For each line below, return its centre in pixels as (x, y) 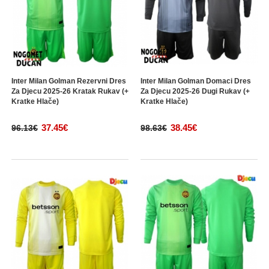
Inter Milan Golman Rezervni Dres (69, 81)
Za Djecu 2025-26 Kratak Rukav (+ (70, 91)
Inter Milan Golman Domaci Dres (196, 81)
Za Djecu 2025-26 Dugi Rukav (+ (195, 91)
